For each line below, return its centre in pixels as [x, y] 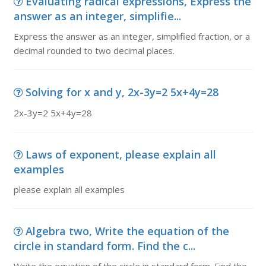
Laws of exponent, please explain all [121, 154]
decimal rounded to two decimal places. [94, 50]
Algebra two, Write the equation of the [127, 231]
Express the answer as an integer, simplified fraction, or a [132, 36]
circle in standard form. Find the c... [104, 246]
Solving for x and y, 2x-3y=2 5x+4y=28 [122, 92]
